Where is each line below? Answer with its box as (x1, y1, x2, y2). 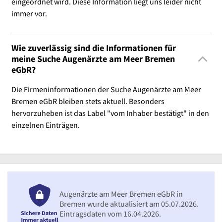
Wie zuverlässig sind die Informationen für (11, 42, 176, 54)
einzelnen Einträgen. (11, 119, 80, 130)
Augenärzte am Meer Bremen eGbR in (59, 188, 183, 199)
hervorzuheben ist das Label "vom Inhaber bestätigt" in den (11, 108, 209, 118)
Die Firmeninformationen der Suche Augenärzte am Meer (11, 84, 201, 94)
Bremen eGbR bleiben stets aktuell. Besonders (11, 96, 165, 106)
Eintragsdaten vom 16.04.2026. (59, 208, 161, 219)
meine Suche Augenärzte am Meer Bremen (11, 53, 175, 64)
